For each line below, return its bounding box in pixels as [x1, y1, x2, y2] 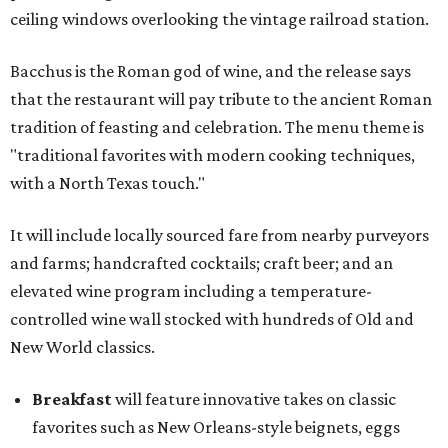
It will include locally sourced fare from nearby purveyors [10, 225, 429, 245]
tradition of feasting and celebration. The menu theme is [10, 117, 424, 137]
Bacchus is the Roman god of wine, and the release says [10, 61, 411, 81]
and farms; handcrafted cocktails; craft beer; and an [10, 253, 393, 273]
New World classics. [10, 337, 155, 357]
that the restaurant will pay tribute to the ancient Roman [10, 89, 432, 109]
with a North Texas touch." [10, 173, 205, 193]
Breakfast [32, 389, 112, 409]
